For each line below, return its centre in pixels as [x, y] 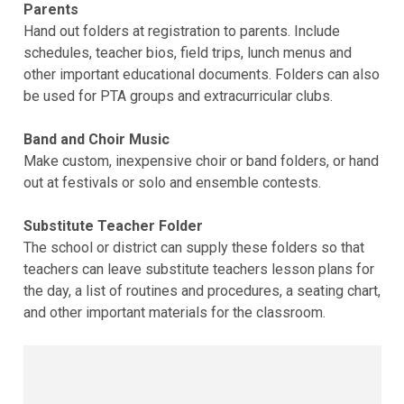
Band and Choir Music [96, 140]
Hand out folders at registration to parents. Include [181, 32]
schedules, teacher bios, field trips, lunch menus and [187, 53]
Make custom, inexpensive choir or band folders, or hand [201, 161]
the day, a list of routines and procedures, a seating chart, [202, 291]
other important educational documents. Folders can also [201, 75]
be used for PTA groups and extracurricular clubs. [178, 96]
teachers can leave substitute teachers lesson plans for [198, 270]
